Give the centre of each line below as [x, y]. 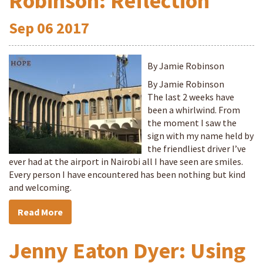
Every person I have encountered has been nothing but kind [127, 174]
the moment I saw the [192, 123]
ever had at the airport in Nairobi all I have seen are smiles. [126, 161]
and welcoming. [40, 187]
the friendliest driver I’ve [197, 149]
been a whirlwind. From [194, 110]
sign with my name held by [200, 136]
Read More [40, 212]
